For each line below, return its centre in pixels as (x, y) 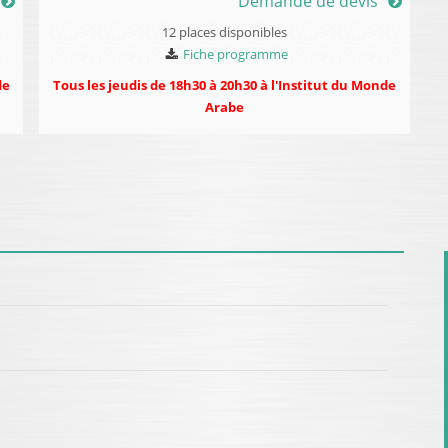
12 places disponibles (224, 31)
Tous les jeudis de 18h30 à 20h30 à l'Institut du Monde (224, 84)
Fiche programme (235, 53)
